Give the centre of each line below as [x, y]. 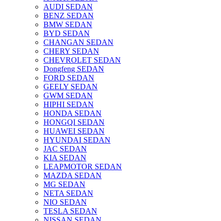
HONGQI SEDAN [74, 122]
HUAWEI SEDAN [74, 131]
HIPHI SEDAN [69, 104]
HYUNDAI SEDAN [77, 140]
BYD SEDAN [67, 33]
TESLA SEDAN [70, 211]
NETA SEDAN [68, 193]
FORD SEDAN [69, 77]
